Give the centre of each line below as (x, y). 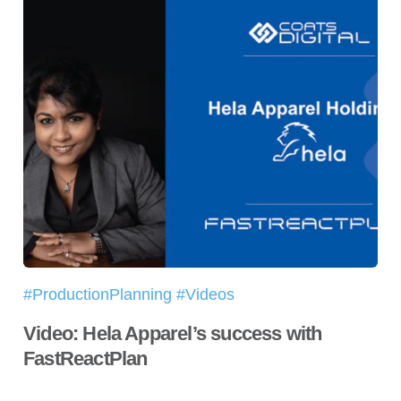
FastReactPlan (85, 359)
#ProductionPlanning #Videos (129, 295)
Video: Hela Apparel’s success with (173, 334)
